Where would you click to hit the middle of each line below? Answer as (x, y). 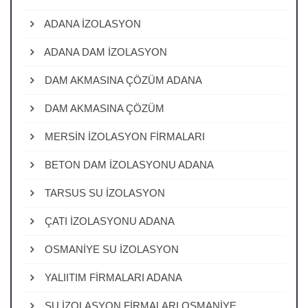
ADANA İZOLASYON (91, 24)
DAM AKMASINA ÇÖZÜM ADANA (122, 80)
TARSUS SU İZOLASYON (103, 193)
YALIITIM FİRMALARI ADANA (112, 277)
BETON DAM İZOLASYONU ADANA (128, 165)
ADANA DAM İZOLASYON (104, 52)
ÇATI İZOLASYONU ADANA (108, 221)
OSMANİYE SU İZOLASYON (110, 249)
